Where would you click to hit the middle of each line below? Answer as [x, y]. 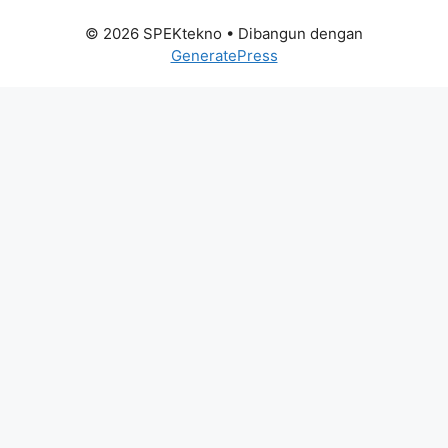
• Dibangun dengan [292, 33]
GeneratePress [224, 55]
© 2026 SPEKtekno [153, 33]
